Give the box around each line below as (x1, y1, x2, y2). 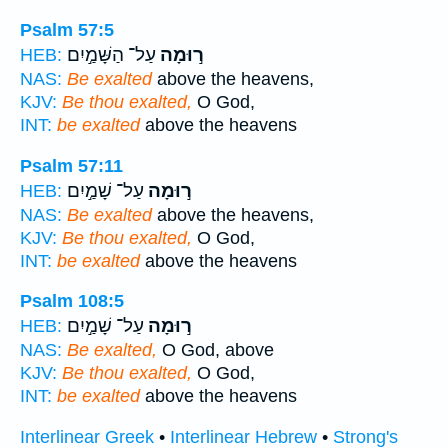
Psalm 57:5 (20, 20, 114, 41)
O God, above (157, 340, 274, 361)
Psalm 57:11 (20, 155, 123, 176)
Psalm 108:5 (20, 291, 124, 312)
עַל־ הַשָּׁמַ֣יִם (67, 44, 156, 67)
